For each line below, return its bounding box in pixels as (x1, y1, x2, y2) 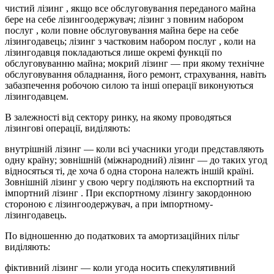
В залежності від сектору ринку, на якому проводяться (5, 112, 231, 123)
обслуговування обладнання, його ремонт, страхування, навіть (5, 69, 266, 80)
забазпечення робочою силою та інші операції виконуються (5, 80, 253, 91)
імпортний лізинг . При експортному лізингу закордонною (5, 188, 251, 199)
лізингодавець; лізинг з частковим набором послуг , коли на (5, 36, 256, 47)
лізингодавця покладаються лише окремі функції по (5, 47, 222, 58)
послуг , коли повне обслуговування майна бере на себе (5, 25, 239, 36)
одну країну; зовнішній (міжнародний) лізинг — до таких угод (5, 155, 267, 166)
